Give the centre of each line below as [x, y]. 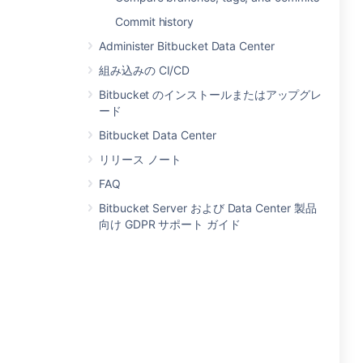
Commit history [155, 21]
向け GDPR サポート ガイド [170, 224]
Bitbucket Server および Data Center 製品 [208, 208]
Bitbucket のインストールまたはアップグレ [211, 94]
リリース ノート [140, 159]
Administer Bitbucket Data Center [187, 46]
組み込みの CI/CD [145, 70]
